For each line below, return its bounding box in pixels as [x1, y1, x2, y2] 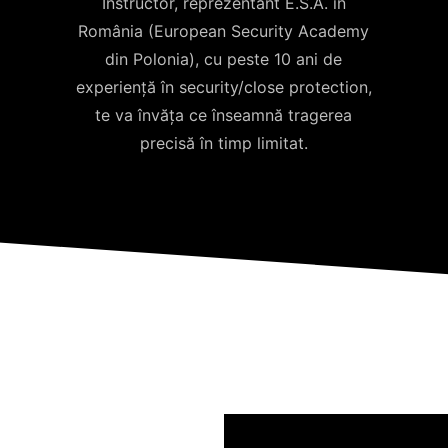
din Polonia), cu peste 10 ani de [105, 48, 343, 69]
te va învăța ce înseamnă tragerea [95, 104, 353, 125]
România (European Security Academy [78, 20, 370, 41]
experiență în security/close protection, [75, 76, 372, 97]
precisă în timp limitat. [139, 132, 308, 153]
